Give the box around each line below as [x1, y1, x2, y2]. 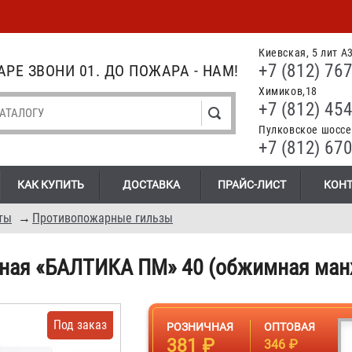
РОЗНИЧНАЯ [167, 321, 233, 333]
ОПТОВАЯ [264, 321, 315, 333]
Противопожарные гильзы [32, 211, 173, 225]
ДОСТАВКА [123, 178, 180, 191]
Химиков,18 [258, 85, 317, 97]
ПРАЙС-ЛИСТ [218, 178, 286, 191]
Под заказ [53, 317, 107, 332]
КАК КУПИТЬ [17, 178, 84, 191]
